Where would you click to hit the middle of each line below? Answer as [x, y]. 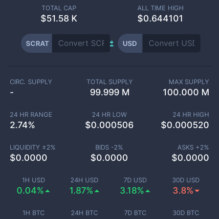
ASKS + [189, 147]
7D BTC [135, 213]
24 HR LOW [109, 114]
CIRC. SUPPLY [31, 82]
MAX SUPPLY [189, 82]
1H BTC [33, 213]
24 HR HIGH [191, 114]
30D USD [186, 180]
